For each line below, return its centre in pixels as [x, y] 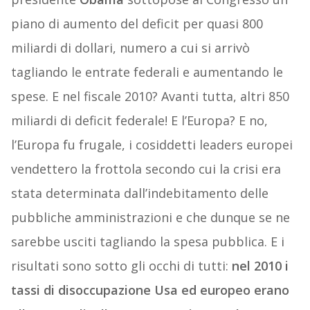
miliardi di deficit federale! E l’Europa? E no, [139, 121]
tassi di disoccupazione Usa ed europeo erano [150, 290]
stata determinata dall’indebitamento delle [139, 193]
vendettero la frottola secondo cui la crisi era [146, 169]
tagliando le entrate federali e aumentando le [147, 72]
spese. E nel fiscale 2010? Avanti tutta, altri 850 [150, 97]
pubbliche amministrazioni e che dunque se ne [150, 218]
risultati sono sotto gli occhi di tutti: [121, 266]
